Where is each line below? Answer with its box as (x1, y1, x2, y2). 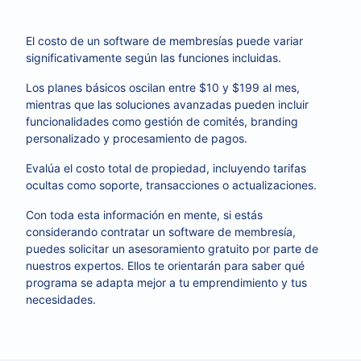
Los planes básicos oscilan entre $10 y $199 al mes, (26, 81, 300, 94)
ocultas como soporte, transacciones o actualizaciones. (26, 178, 317, 192)
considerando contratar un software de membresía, (26, 225, 296, 239)
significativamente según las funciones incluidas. (26, 51, 281, 64)
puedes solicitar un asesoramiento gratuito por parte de (26, 242, 318, 255)
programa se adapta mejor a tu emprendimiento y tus (26, 276, 307, 289)
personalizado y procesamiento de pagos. (26, 131, 247, 145)
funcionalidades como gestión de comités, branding (26, 114, 298, 128)
